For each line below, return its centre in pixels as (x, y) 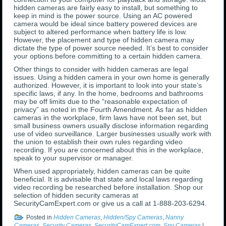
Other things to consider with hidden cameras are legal (101, 69)
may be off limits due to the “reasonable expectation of (101, 102)
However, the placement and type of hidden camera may (104, 40)
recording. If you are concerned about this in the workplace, (109, 150)
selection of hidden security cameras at (76, 195)
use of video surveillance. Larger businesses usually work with (113, 134)
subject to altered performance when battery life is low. (101, 32)
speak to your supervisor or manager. (74, 158)
